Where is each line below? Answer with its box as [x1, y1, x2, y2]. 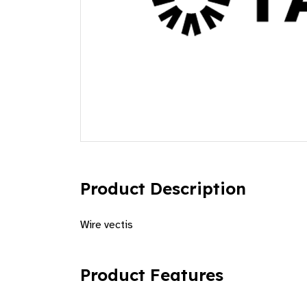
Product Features [80, 265, 223, 285]
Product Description [80, 178, 246, 199]
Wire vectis [80, 218, 133, 232]
